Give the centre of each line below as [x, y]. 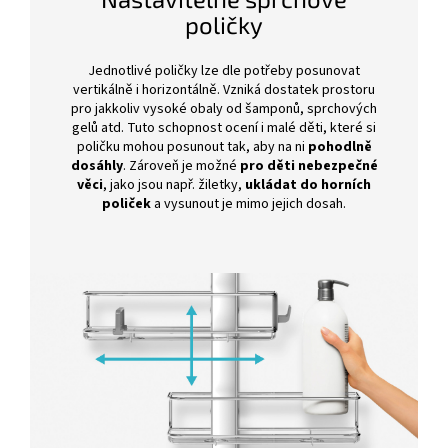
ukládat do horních [308, 185]
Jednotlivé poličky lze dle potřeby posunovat [224, 71]
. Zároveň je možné [181, 166]
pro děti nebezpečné [308, 166]
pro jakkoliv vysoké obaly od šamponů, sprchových [224, 109]
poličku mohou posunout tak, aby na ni [192, 147]
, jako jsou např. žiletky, [174, 185]
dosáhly [96, 166]
